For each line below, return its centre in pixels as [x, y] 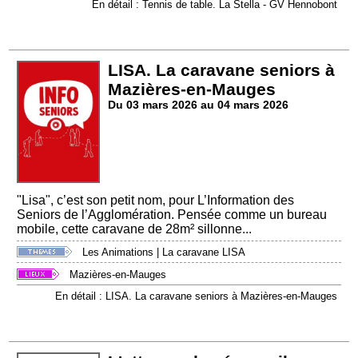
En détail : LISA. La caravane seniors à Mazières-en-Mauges [196, 296]
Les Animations [118, 253]
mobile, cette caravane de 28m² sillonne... [135, 229]
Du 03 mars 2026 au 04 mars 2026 [199, 105]
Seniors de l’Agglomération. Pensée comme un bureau [172, 214]
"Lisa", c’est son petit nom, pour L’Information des [156, 200]
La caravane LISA [204, 253]
